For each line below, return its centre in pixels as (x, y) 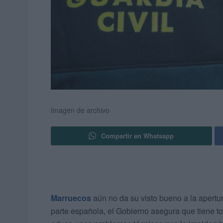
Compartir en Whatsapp (138, 136)
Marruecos (71, 198)
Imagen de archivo (80, 110)
